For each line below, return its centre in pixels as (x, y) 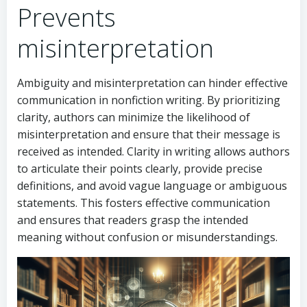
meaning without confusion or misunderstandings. (147, 237)
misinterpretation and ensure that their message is (149, 135)
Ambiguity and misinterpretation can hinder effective (152, 83)
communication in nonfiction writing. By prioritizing (149, 100)
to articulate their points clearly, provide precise (140, 169)
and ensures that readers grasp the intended (133, 220)
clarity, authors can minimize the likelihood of (134, 118)
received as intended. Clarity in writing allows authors (153, 152)
